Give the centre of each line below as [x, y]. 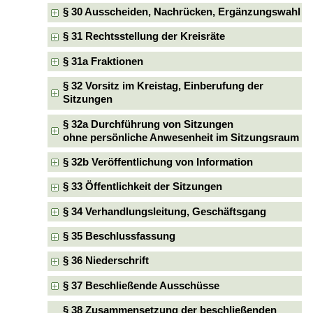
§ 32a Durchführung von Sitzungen [148, 124]
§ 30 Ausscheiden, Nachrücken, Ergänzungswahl [182, 12]
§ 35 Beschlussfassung [119, 236]
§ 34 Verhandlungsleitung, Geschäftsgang [165, 211]
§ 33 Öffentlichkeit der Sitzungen [143, 187]
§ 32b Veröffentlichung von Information [158, 162]
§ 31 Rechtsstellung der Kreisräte [144, 37]
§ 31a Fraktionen [103, 61]
